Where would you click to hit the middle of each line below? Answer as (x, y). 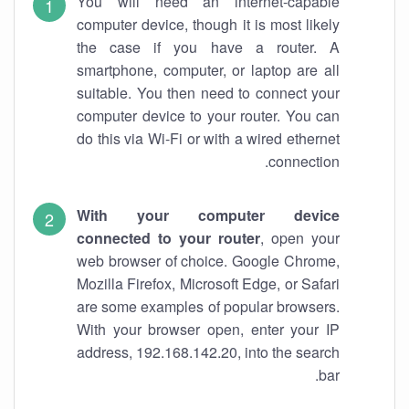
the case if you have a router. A (208, 47)
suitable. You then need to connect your (208, 93)
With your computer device (208, 215)
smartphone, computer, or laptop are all (208, 70)
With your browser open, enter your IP (208, 329)
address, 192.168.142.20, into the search (208, 352)
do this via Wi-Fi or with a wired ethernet (208, 138)
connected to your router (168, 238)
